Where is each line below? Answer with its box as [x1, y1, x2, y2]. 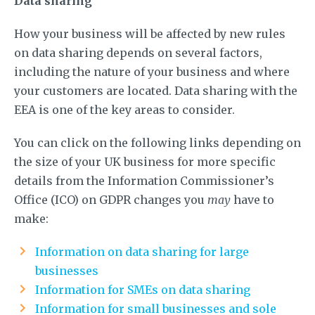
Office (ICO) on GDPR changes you [14, 192, 207, 207]
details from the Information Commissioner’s [14, 173, 274, 188]
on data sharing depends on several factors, [14, 45, 262, 60]
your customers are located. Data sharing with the [14, 83, 297, 98]
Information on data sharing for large [35, 244, 249, 259]
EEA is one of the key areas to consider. [14, 102, 238, 117]
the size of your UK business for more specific [14, 154, 276, 169]
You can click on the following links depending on [14, 135, 301, 150]
